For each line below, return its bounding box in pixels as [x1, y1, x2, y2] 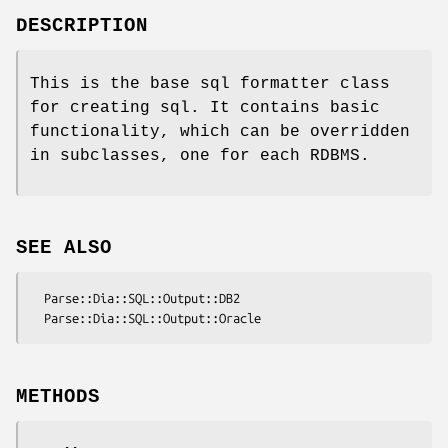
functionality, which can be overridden [30, 122, 410, 141]
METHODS [16, 386, 100, 409]
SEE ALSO [16, 237, 112, 260]
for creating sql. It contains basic [30, 98, 380, 117]
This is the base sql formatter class [30, 74, 390, 93]
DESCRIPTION [16, 14, 148, 37]
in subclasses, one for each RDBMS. [30, 146, 370, 165]
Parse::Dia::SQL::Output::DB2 [30, 291, 44, 306]
